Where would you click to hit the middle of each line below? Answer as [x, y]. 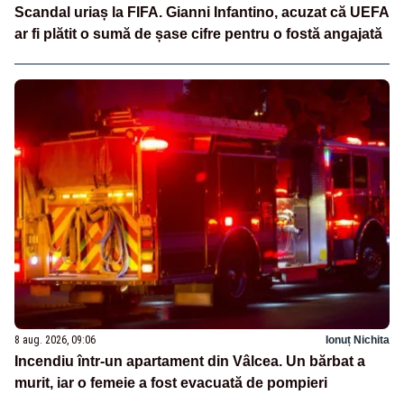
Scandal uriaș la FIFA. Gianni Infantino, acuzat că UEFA [202, 13]
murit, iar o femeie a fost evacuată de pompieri [171, 382]
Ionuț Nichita [358, 340]
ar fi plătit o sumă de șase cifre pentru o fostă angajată [198, 34]
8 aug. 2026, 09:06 [55, 340]
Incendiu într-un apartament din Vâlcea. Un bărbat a [190, 361]
